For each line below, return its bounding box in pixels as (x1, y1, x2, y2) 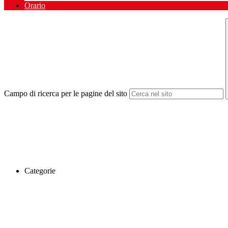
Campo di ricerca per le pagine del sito (4, 89, 127, 98)
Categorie (24, 166, 55, 176)
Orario (24, 1, 45, 10)
